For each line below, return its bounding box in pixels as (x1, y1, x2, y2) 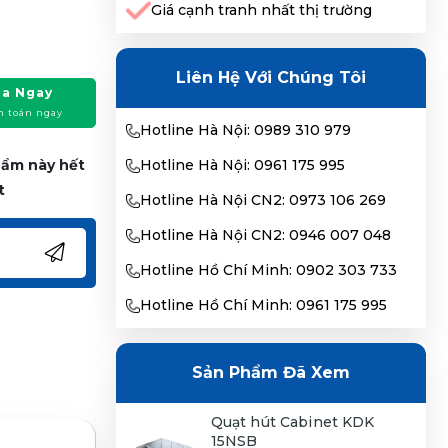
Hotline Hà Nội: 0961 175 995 (139, 156, 345, 174)
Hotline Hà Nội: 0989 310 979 (139, 121, 351, 139)
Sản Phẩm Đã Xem (191, 363, 350, 382)
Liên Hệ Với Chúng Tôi (175, 68, 366, 87)
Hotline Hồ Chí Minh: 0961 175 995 (139, 296, 387, 314)
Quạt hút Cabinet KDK (210, 413, 375, 431)
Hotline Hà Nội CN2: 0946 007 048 (139, 226, 391, 244)
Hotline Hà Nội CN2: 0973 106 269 (139, 191, 386, 209)
